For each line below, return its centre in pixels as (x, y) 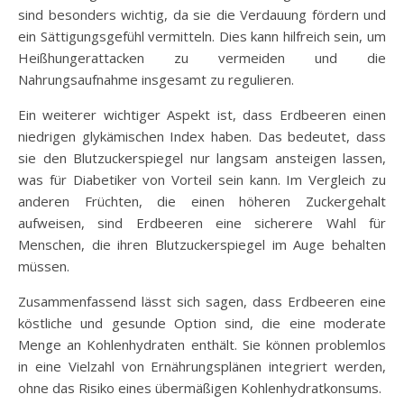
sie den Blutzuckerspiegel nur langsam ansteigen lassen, (202, 157)
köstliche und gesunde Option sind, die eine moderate (202, 322)
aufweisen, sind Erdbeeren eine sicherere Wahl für (202, 222)
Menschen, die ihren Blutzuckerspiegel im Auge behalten (202, 244)
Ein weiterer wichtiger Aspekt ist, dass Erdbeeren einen (202, 114)
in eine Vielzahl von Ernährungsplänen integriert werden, (202, 366)
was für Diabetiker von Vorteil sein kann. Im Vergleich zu (202, 179)
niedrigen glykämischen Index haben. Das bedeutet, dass (202, 136)
